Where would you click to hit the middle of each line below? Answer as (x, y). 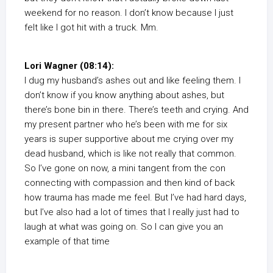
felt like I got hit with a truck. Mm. (91, 28)
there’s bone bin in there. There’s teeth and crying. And (136, 110)
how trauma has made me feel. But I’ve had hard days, (135, 198)
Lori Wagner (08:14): (69, 66)
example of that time (67, 242)
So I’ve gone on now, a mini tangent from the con (125, 168)
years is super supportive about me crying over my (129, 139)
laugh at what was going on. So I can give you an (124, 227)
